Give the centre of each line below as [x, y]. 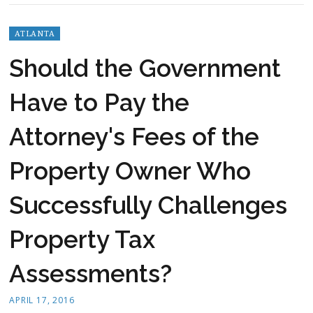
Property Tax [82, 239]
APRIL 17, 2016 [42, 300]
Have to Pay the [99, 102]
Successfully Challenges [148, 205]
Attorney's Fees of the [134, 137]
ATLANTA [35, 33]
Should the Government [145, 68]
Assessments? [90, 274]
